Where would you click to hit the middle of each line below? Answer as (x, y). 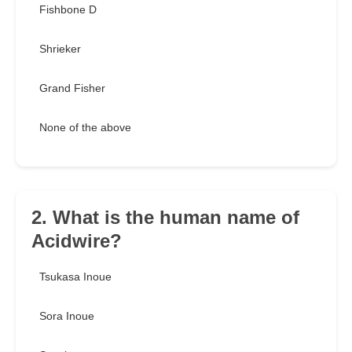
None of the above (85, 128)
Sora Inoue (67, 316)
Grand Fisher (72, 88)
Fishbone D (68, 10)
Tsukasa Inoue (75, 277)
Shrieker (60, 49)
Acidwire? (77, 241)
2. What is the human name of (165, 218)
